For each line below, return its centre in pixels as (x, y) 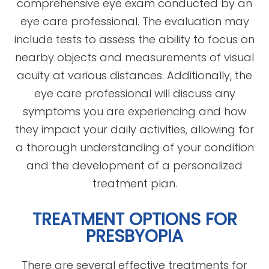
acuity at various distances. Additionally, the (134, 75)
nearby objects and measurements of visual (134, 57)
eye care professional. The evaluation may (134, 21)
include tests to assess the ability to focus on (134, 39)
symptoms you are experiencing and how (134, 111)
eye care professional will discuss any (134, 93)
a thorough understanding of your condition (134, 147)
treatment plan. (134, 183)
